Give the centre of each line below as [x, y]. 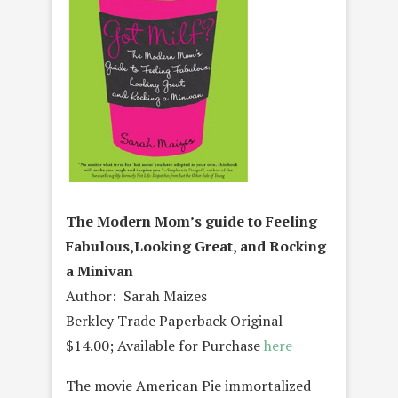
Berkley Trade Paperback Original [174, 321]
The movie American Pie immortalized [188, 386]
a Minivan [99, 271]
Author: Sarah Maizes [136, 296]
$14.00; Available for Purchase [165, 346]
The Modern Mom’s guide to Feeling [191, 221]
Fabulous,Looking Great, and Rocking [196, 246]
